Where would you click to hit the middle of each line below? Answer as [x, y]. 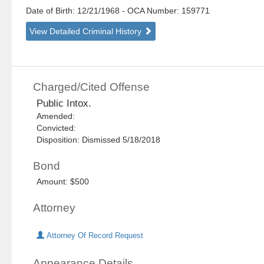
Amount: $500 [63, 182]
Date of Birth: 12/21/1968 [74, 11]
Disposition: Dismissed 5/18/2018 [99, 140]
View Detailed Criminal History [87, 32]
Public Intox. [64, 104]
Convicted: [59, 128]
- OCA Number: [151, 11]
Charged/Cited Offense [92, 87]
